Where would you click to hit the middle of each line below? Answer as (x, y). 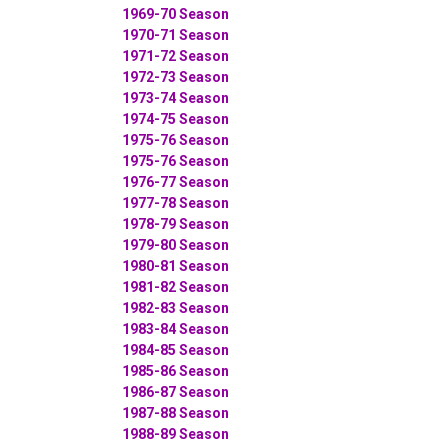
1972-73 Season (175, 76)
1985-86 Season (175, 370)
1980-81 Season (175, 265)
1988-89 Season (175, 433)
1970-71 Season (175, 34)
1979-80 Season (175, 244)
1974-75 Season (175, 118)
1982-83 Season (175, 307)
